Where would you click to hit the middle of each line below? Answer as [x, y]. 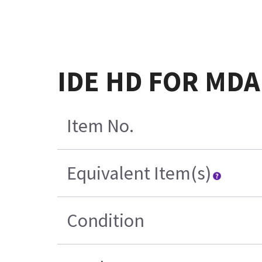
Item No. [101, 126]
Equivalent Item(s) [139, 173]
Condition [106, 221]
